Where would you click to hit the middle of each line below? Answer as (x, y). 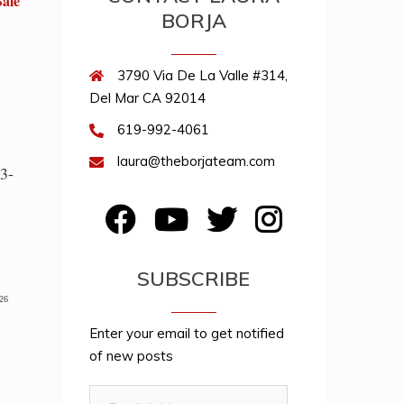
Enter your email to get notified (186, 333)
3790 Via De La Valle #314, (202, 75)
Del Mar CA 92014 (147, 98)
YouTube (215, 210)
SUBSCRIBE (194, 279)
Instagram (313, 210)
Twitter (259, 210)
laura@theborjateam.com (196, 161)
